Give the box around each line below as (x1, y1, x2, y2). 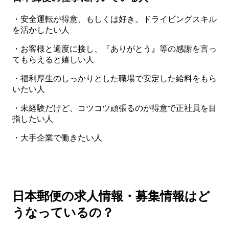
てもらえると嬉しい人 (12, 55, 94, 64)
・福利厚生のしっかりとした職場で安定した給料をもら (12, 74, 217, 83)
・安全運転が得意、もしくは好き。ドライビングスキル (12, 14, 217, 24)
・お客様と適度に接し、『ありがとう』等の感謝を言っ (12, 44, 217, 53)
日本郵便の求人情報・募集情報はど (12, 190, 210, 203)
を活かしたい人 (12, 25, 70, 34)
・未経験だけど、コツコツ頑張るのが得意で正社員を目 (12, 103, 217, 112)
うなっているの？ (12, 206, 114, 220)
